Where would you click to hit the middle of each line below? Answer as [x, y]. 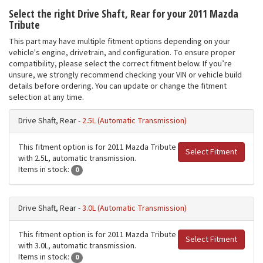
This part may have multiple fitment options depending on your [119, 42]
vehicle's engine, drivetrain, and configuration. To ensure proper [122, 53]
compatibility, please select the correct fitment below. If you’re [120, 64]
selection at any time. [46, 98]
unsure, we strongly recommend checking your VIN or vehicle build [125, 75]
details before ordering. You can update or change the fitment [118, 87]
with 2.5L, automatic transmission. [77, 159]
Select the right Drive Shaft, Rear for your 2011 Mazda [124, 14]
